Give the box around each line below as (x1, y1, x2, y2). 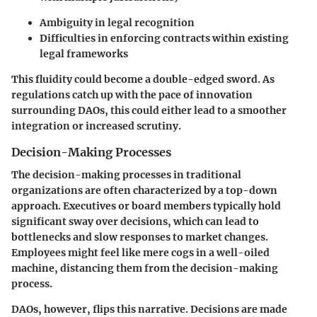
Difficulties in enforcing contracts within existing (40, 31, 289, 45)
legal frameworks (40, 47, 128, 60)
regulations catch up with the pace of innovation (11, 88, 253, 101)
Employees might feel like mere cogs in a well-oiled (11, 246, 270, 259)
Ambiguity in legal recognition (40, 16, 195, 29)
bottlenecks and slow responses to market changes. (11, 230, 268, 243)
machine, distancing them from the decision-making (11, 261, 278, 275)
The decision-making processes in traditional (11, 168, 241, 181)
